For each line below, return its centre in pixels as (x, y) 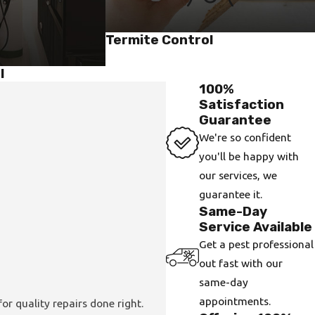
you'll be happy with (249, 156)
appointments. (235, 301)
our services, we (238, 175)
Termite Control (160, 39)
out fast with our (241, 263)
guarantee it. (231, 194)
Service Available (256, 227)
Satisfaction (242, 105)
